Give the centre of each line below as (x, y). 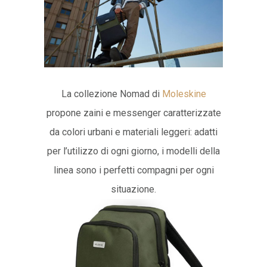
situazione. (133, 189)
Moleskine (184, 94)
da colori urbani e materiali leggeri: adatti (133, 132)
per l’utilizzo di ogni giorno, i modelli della (133, 151)
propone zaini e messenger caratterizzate (133, 113)
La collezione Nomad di (111, 94)
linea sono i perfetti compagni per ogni (133, 170)
